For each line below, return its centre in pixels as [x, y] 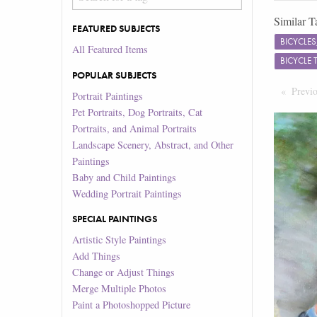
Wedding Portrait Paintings [127, 193]
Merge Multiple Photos [120, 289]
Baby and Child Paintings [125, 177]
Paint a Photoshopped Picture [132, 305]
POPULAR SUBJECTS [115, 75]
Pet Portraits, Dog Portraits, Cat [138, 112]
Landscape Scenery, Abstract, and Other [153, 144]
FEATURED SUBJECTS [116, 29]
